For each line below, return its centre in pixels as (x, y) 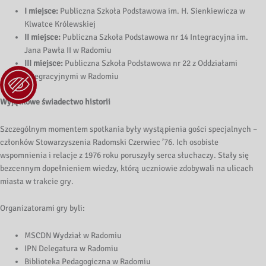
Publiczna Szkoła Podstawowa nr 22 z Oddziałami (151, 64)
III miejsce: (44, 64)
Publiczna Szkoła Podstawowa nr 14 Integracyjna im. (155, 37)
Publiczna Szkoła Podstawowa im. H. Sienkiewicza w (152, 11)
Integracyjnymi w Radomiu (72, 77)
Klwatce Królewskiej (60, 24)
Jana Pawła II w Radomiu (68, 50)
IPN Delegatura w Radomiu (72, 249)
